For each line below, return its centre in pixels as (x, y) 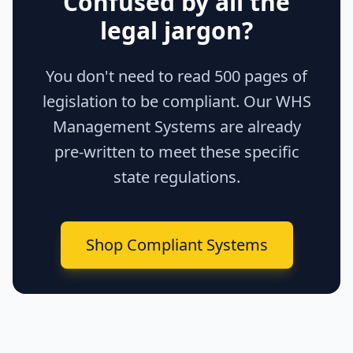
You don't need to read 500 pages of (176, 76)
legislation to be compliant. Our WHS (176, 101)
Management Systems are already (176, 126)
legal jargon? (176, 30)
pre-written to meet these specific (176, 152)
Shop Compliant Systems (176, 245)
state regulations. (176, 177)
